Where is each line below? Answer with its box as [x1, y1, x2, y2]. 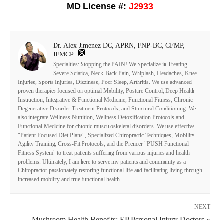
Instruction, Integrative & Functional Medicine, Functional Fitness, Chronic [18, 96, 192, 103]
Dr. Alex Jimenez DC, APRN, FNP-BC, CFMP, [53, 41, 185, 49]
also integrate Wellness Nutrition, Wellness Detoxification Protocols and [18, 113, 184, 121]
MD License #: [67, 1, 129, 11]
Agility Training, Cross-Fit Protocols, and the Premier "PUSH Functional [18, 140, 189, 147]
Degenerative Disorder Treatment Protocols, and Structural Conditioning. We [18, 105, 196, 112]
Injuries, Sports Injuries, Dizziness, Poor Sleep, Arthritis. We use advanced [18, 78, 192, 85]
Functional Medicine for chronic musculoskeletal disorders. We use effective [18, 122, 194, 130]
